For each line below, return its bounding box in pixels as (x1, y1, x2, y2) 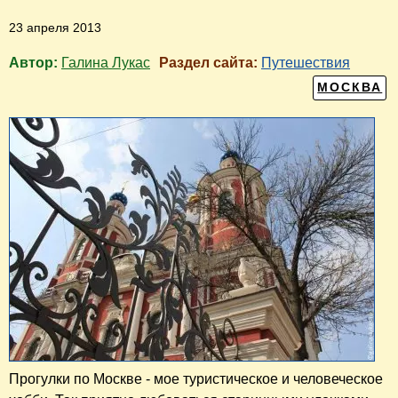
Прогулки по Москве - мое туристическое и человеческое (9, 371, 383, 387)
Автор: (9, 54, 61, 70)
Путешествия (261, 54, 350, 70)
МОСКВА (317, 81, 383, 95)
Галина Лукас (61, 54, 150, 70)
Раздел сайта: (159, 54, 261, 70)
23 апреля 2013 (9, 20, 101, 35)
